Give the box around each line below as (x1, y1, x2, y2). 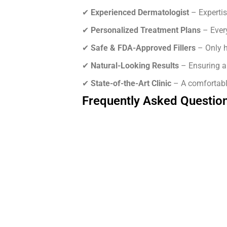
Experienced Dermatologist (91, 8, 189, 18)
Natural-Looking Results (91, 61, 179, 71)
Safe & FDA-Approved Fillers (91, 43, 196, 53)
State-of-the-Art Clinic (91, 79, 171, 89)
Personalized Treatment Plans (91, 25, 201, 35)
